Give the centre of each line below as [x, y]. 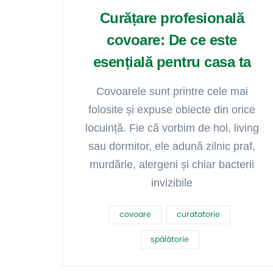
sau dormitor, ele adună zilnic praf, [172, 146]
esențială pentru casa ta [172, 62]
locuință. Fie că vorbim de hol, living [172, 128]
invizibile [172, 183]
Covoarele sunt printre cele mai [172, 91]
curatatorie [198, 215]
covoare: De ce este [172, 40]
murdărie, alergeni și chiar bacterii [172, 165]
